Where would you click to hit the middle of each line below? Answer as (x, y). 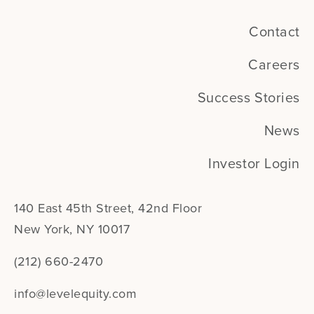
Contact (274, 33)
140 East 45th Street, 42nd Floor (108, 209)
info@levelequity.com (75, 294)
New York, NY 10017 (72, 230)
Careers (274, 66)
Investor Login (254, 164)
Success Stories (248, 98)
